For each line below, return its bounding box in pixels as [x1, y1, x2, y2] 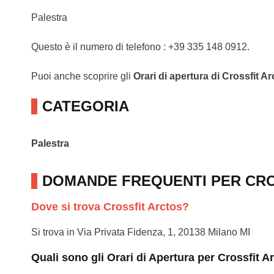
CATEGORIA [42, 97, 129, 114]
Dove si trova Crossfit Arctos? [31, 200, 189, 213]
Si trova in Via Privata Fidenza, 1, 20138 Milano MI [31, 226, 250, 237]
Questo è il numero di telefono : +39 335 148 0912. [31, 41, 250, 52]
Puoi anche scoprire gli [31, 70, 133, 81]
